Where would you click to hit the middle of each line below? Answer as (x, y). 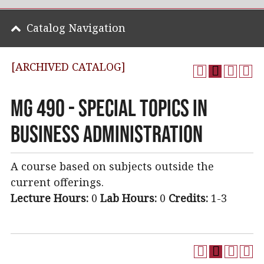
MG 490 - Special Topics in (109, 108)
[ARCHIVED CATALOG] (68, 67)
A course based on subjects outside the (112, 166)
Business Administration (107, 134)
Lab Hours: (128, 198)
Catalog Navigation (76, 28)
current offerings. (57, 182)
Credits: (188, 198)
